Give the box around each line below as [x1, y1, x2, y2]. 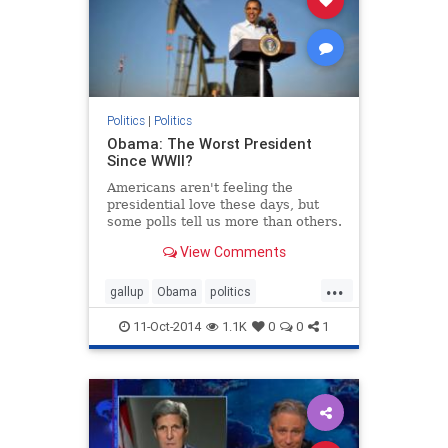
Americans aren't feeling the [106, 180, 293, 196]
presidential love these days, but [106, 197, 319, 213]
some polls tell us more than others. [106, 214, 342, 230]
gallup [110, 284, 144, 300]
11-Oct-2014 [130, 318, 201, 336]
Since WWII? [106, 151, 193, 171]
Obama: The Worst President [106, 134, 312, 154]
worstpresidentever [110, 316, 218, 332]
